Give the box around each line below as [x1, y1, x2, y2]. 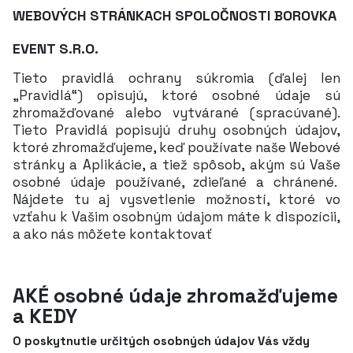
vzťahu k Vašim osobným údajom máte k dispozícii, [13, 208, 340, 225]
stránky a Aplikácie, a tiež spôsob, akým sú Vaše [13, 156, 340, 173]
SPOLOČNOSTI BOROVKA [175, 6, 336, 24]
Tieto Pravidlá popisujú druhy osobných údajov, [13, 121, 340, 139]
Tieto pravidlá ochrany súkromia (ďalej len [13, 69, 340, 87]
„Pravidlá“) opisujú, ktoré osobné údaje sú [13, 87, 340, 104]
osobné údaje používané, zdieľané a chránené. [13, 173, 340, 191]
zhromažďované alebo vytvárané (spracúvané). [13, 104, 340, 121]
